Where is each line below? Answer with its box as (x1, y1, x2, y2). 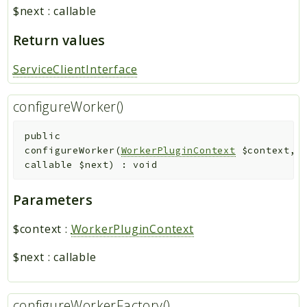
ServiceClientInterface (12, 62, 138, 77)
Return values (12, 31, 106, 50)
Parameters (12, 191, 93, 210)
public (24, 130, 61, 142)
